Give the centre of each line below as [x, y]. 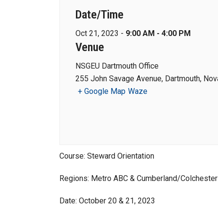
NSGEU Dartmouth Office [117, 66]
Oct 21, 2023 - [100, 33]
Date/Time [100, 15]
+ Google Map [102, 91]
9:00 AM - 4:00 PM [158, 33]
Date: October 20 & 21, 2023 [107, 201]
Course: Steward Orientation [107, 156]
